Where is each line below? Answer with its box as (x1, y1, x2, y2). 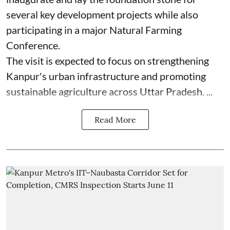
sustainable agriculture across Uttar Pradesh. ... (6, 85, 213, 98)
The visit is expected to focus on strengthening (6, 54, 209, 67)
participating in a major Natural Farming (6, 23, 182, 36)
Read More (94, 114, 136, 125)
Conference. (6, 39, 60, 51)
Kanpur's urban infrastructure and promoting (6, 69, 206, 82)
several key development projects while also (6, 8, 198, 21)
